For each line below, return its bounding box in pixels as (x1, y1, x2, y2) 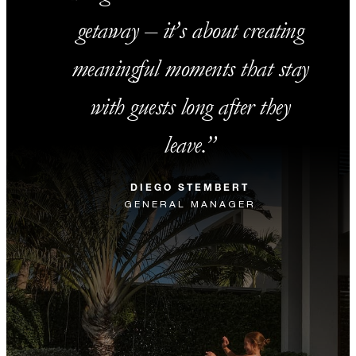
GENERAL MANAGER (124, 198, 256, 211)
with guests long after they (89, 92, 291, 122)
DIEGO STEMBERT (130, 180, 250, 194)
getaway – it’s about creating (76, 16, 304, 46)
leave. (164, 130, 207, 161)
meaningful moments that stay (71, 54, 309, 84)
